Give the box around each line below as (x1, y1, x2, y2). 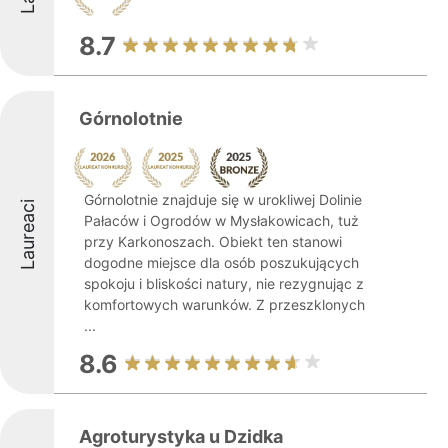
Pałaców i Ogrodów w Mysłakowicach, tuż (84, 212, 359, 229)
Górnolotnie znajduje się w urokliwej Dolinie (84, 191, 362, 208)
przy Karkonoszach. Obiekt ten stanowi (84, 233, 342, 250)
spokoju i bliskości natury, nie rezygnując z (84, 275, 364, 292)
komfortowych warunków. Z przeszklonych (84, 296, 365, 313)
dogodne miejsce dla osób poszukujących (84, 254, 359, 271)
